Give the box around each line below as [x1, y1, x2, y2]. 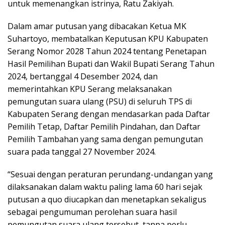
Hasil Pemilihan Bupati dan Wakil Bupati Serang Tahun [8, 58, 214, 69]
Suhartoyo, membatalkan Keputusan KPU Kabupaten [8, 33, 208, 44]
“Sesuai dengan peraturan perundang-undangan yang [8, 168, 213, 180]
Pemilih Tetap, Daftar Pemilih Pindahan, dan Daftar [8, 121, 200, 132]
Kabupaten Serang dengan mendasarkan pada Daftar [8, 108, 210, 120]
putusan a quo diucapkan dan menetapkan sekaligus [8, 193, 206, 205]
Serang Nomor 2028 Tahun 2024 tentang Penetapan [8, 45, 206, 57]
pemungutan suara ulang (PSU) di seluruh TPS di [8, 95, 192, 107]
